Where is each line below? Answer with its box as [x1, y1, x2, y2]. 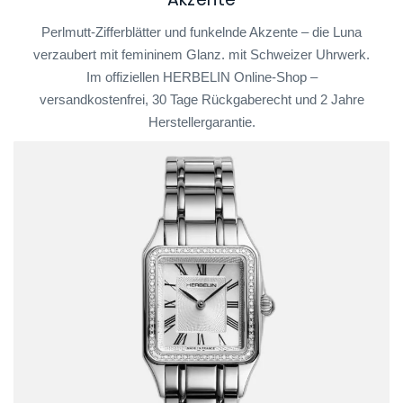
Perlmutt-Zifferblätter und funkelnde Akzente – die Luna [41, 25, 362, 40]
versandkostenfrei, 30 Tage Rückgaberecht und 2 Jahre [39, 93, 364, 108]
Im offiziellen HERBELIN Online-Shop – [85, 70, 318, 85]
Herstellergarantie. [148, 115, 255, 130]
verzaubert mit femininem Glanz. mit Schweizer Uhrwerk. [33, 48, 370, 63]
